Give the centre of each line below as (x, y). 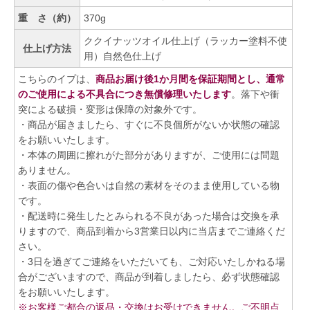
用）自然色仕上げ (122, 56)
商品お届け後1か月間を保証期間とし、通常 (190, 79)
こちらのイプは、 (57, 79)
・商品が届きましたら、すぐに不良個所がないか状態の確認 (149, 125)
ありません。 (47, 171)
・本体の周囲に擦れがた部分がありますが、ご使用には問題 (149, 155)
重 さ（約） (47, 18)
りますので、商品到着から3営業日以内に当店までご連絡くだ (152, 231)
